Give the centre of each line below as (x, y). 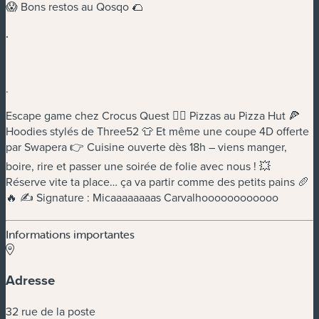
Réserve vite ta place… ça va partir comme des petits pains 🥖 (157, 182)
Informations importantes (70, 235)
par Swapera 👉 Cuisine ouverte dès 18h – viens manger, (146, 147)
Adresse (30, 280)
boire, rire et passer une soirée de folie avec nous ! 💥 (138, 166)
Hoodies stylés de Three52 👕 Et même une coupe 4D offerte (157, 131)
